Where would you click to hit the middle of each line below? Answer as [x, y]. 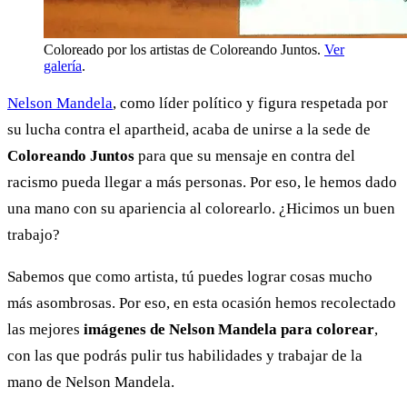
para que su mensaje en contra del [245, 156]
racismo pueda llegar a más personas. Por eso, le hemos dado [202, 183]
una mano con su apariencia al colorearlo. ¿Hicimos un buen [201, 209]
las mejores [44, 330]
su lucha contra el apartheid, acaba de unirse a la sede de [189, 130]
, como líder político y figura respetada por [250, 104]
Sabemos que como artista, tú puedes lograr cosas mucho [190, 277]
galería [63, 65]
